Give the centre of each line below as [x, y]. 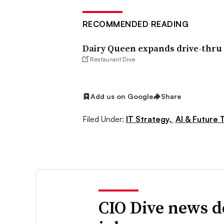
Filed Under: [103, 119]
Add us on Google [121, 96]
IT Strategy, [149, 119]
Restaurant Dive [112, 59]
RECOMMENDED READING [135, 24]
